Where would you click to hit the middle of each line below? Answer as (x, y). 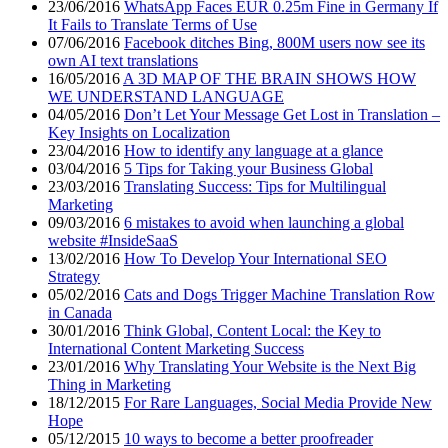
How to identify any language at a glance (253, 151)
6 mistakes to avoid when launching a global (264, 223)
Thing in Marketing (109, 385)
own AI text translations (123, 61)
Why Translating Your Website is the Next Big (270, 367)
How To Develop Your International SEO (255, 259)
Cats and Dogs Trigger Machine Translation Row (279, 295)
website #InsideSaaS (113, 241)
